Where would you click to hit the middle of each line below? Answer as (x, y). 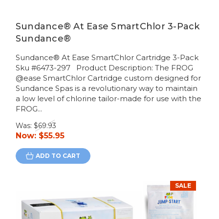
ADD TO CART (58, 156)
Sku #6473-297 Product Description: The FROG (104, 68)
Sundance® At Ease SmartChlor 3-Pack (108, 27)
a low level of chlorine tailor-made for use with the (108, 99)
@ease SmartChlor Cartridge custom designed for (108, 78)
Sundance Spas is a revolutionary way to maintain (106, 88)
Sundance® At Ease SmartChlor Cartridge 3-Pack (107, 58)
